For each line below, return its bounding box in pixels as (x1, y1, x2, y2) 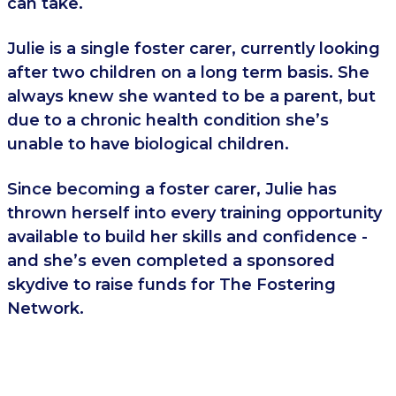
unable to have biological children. (7, 134, 289, 154)
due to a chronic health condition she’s (7, 110, 329, 130)
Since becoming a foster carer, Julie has (7, 179, 337, 199)
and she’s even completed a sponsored (7, 251, 335, 270)
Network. (7, 299, 93, 318)
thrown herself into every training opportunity (7, 203, 382, 223)
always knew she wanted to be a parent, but (7, 87, 376, 106)
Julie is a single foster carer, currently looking (7, 39, 380, 58)
